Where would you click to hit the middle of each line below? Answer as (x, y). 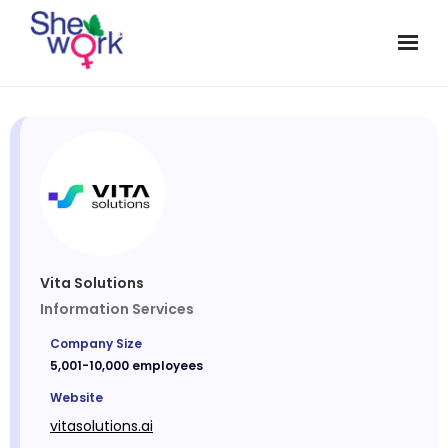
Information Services (117, 309)
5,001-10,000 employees (126, 366)
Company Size (96, 344)
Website (76, 398)
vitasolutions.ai (101, 426)
